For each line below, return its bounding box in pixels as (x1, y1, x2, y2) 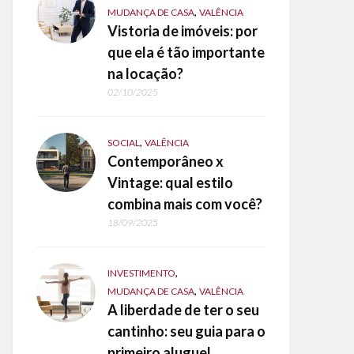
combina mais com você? (107, 195, 262, 213)
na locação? (107, 65, 183, 82)
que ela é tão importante (107, 43, 265, 61)
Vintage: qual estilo (107, 174, 233, 191)
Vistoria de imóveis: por (107, 22, 258, 40)
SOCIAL (107, 137, 140, 149)
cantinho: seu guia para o (107, 322, 265, 340)
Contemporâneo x (107, 153, 224, 170)
